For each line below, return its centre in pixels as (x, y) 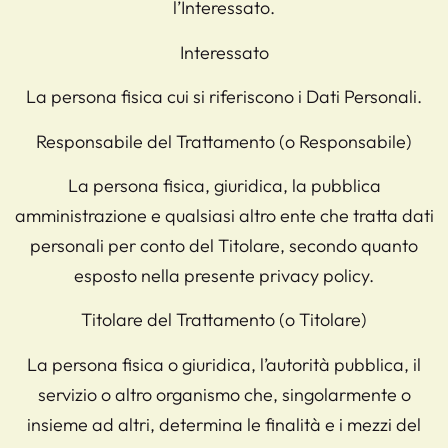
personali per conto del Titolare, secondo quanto (224, 245)
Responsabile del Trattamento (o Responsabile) (224, 141)
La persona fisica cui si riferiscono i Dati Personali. (224, 97)
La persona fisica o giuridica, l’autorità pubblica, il (224, 364)
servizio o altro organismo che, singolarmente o (224, 394)
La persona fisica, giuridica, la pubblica (224, 185)
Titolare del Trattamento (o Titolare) (224, 320)
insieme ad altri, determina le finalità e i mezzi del (224, 424)
